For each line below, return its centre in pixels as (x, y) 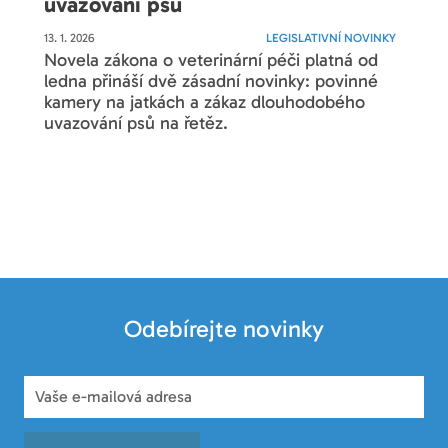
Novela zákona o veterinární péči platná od (211, 60)
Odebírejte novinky (224, 329)
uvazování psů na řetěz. (136, 123)
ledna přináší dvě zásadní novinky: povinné (211, 81)
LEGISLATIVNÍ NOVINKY (330, 38)
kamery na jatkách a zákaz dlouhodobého (205, 102)
